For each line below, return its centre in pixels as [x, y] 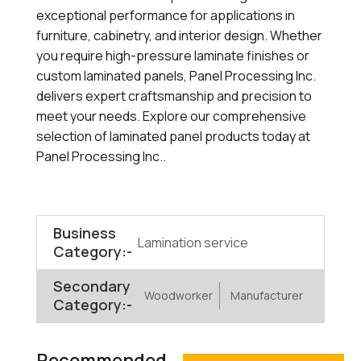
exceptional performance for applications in [165, 15]
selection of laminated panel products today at [173, 136]
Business [84, 233]
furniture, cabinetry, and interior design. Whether [179, 35]
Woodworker [178, 295]
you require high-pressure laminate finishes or [172, 56]
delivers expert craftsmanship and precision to [174, 96]
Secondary [91, 286]
